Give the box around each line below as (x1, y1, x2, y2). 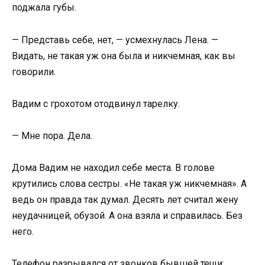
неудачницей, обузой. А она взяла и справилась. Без (12, 210, 243, 222)
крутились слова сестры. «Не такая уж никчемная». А (12, 178, 247, 190)
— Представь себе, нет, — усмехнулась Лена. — (12, 34, 218, 46)
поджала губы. (12, 2, 76, 14)
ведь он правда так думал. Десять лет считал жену (12, 194, 238, 206)
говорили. (12, 66, 56, 77)
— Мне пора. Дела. (12, 130, 92, 142)
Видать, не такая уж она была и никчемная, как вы (12, 50, 235, 62)
